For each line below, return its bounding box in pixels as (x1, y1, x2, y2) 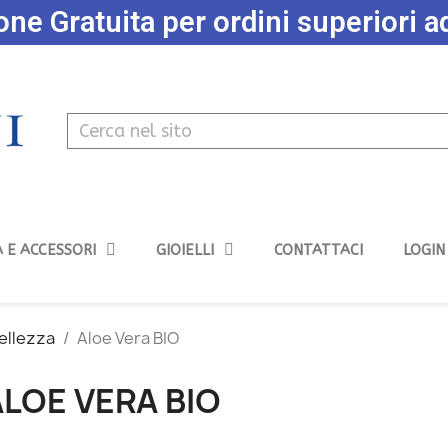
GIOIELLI (155, 240, 214, 259)
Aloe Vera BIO (77, 326, 179, 349)
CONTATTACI (273, 240, 363, 259)
